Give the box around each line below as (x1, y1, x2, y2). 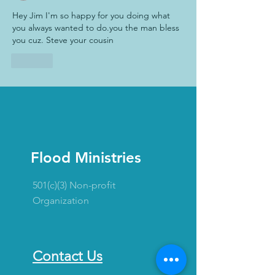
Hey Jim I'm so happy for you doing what (12, 9, 172, 21)
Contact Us (33, 247, 103, 265)
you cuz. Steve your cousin (12, 34, 114, 45)
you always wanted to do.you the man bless (12, 21, 182, 33)
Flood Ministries (31, 148, 141, 166)
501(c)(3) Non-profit (33, 179, 115, 191)
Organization (33, 194, 89, 206)
